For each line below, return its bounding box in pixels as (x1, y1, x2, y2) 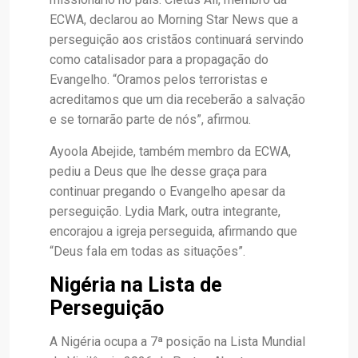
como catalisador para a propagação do (50, 52, 268, 67)
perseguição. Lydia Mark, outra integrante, (50, 204, 280, 219)
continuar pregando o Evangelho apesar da (50, 184, 285, 199)
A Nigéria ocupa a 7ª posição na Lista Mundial (50, 334, 305, 349)
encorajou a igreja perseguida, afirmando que (50, 224, 297, 239)
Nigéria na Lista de (50, 273, 222, 296)
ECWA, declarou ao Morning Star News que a (50, 12, 298, 27)
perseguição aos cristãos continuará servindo (50, 32, 304, 47)
